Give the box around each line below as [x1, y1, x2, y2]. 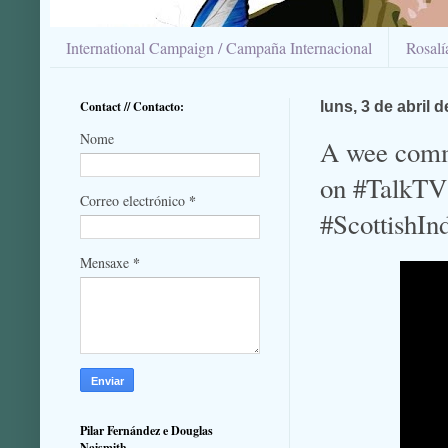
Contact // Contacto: [80, 98, 184, 116]
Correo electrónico [80, 191, 189, 211]
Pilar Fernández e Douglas [80, 422, 213, 440]
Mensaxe [80, 253, 133, 273]
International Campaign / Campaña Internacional [66, 36, 372, 58]
